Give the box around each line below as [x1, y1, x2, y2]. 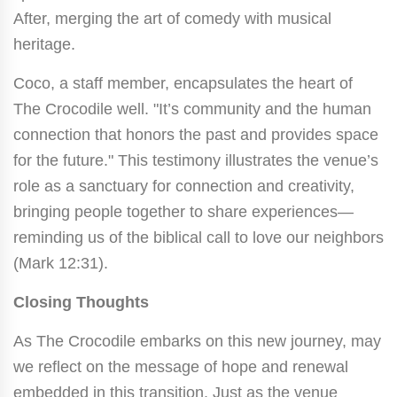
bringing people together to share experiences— [13, 202, 354, 221]
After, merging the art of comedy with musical [13, 9, 331, 27]
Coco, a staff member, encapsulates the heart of [13, 74, 353, 92]
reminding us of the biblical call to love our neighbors [13, 228, 384, 246]
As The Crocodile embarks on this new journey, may [13, 331, 381, 350]
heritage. [13, 35, 75, 53]
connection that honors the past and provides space [13, 125, 378, 144]
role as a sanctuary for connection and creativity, [13, 176, 354, 195]
